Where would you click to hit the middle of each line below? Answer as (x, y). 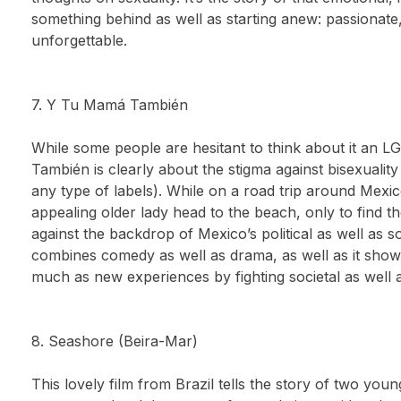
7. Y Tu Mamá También (110, 105)
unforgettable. (80, 40)
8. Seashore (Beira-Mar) (115, 341)
